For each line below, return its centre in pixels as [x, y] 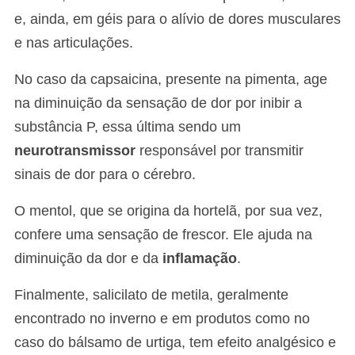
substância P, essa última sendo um [128, 127]
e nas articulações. [74, 43]
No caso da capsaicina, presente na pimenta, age [171, 80]
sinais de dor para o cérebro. [105, 175]
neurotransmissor [75, 151]
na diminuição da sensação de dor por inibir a [158, 103]
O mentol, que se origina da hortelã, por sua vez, [168, 211]
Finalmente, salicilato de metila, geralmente [151, 295]
